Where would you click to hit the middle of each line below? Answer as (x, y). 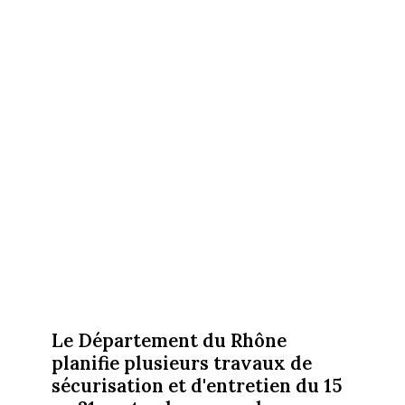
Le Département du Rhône (169, 340)
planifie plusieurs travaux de (181, 363)
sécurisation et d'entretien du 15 (196, 385)
